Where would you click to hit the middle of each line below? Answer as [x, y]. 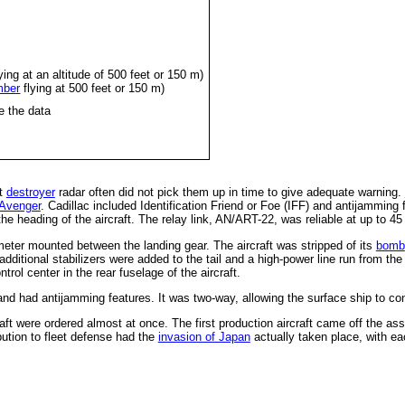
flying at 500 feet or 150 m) [93, 88]
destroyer [30, 193]
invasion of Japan [204, 337]
